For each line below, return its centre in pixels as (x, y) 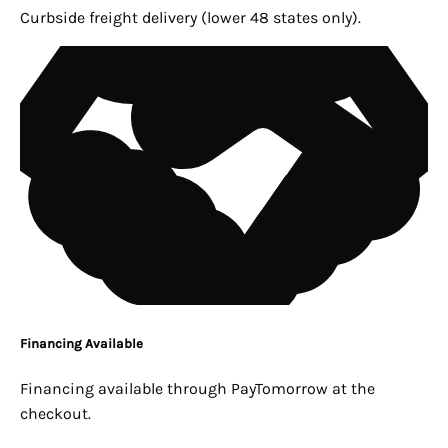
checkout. (55, 414)
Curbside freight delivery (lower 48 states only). (190, 18)
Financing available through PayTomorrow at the (197, 389)
